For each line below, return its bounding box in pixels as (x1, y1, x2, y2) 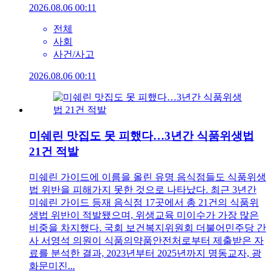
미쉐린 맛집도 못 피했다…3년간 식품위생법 (29, 129, 254, 142)
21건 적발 (29, 145, 79, 158)
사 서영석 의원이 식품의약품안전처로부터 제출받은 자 (29, 235, 264, 246)
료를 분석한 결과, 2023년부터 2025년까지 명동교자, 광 (29, 247, 261, 258)
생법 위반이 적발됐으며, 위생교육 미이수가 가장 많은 (29, 209, 259, 220)
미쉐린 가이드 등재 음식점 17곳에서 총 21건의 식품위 (29, 197, 259, 207)
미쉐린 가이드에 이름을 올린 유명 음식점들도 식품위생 (29, 171, 266, 182)
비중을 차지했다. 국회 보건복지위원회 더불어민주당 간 (29, 222, 266, 233)
